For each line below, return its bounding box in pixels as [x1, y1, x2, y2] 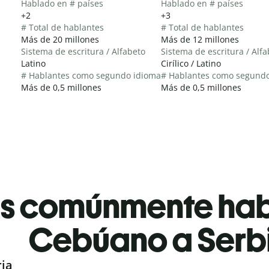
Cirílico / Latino [161, 57, 221, 69]
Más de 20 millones [21, 33, 99, 45]
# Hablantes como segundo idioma [21, 69, 161, 81]
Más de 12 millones [161, 33, 239, 45]
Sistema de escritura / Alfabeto [21, 45, 145, 57]
